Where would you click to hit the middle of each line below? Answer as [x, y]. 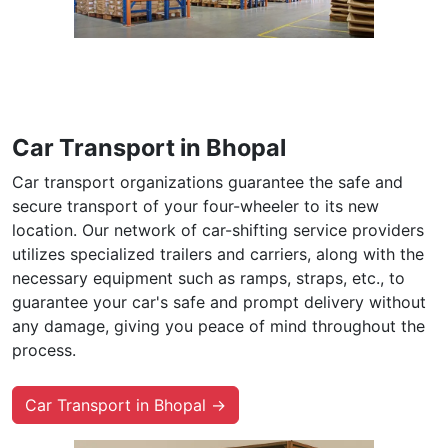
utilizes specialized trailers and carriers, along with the [218, 253]
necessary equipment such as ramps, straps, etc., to [208, 277]
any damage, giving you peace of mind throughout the [218, 325]
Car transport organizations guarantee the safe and [207, 181]
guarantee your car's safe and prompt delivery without [219, 301]
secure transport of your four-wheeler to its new [195, 205]
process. [44, 349]
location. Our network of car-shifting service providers [218, 229]
